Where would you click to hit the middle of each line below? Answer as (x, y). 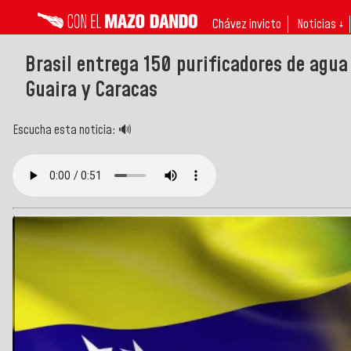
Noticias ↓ (320, 24)
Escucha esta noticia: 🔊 (72, 130)
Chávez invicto (247, 24)
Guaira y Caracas (91, 90)
